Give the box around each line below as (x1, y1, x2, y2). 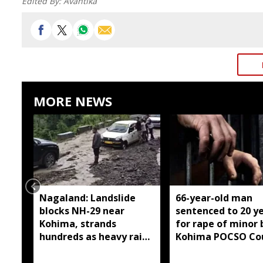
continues (39, 242, 86, 256)
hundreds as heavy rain (39, 230, 148, 243)
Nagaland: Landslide (39, 191, 136, 204)
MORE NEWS (33, 92, 112, 110)
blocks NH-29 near (39, 204, 124, 217)
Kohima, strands (39, 217, 116, 230)
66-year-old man (175, 191, 252, 204)
